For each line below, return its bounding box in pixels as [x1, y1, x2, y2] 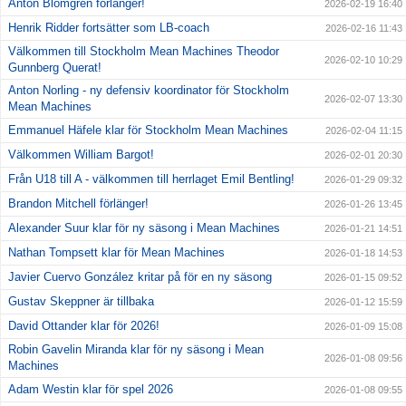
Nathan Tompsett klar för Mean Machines [8, 245, 225, 259]
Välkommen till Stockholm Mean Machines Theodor [8, 43, 279, 58]
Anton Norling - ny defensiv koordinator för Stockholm [8, 82, 289, 97]
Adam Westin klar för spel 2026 [8, 382, 173, 396]
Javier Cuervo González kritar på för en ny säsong [8, 269, 272, 284]
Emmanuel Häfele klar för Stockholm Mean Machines [8, 122, 288, 137]
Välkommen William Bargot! [8, 147, 154, 161]
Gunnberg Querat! [8, 60, 101, 74]
